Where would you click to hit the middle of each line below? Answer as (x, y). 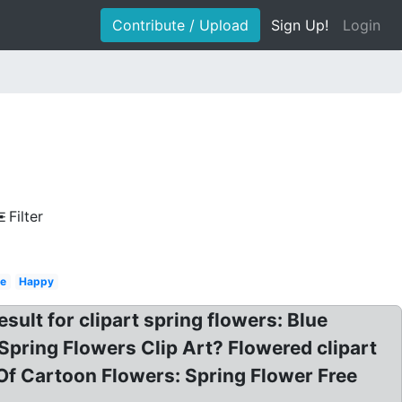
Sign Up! (300, 25)
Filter (26, 216)
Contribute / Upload (180, 25)
